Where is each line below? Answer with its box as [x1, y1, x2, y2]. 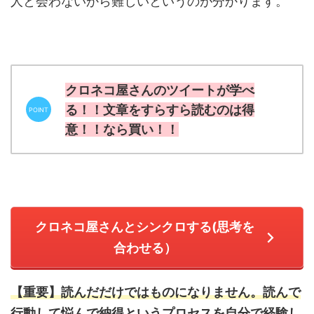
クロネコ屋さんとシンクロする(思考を [35, 219, 254, 234]
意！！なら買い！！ [65, 122, 179, 137]
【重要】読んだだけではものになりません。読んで [11, 285, 301, 300]
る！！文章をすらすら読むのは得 [65, 102, 254, 118]
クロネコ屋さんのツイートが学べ [65, 83, 254, 98]
